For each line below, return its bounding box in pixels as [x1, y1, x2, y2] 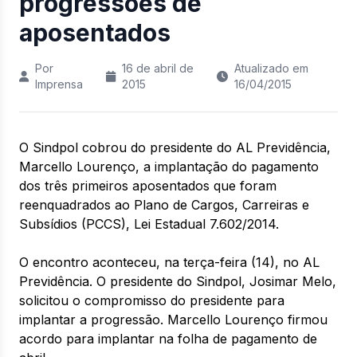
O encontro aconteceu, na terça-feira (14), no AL [19, 254, 320, 270]
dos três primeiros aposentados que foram [19, 178, 277, 194]
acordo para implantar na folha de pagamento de [19, 331, 317, 347]
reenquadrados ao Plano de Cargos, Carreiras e [19, 197, 309, 213]
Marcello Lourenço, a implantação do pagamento [19, 159, 319, 175]
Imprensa [35, 77, 83, 91]
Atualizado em [233, 61, 308, 75]
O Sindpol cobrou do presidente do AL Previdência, [19, 139, 331, 155]
